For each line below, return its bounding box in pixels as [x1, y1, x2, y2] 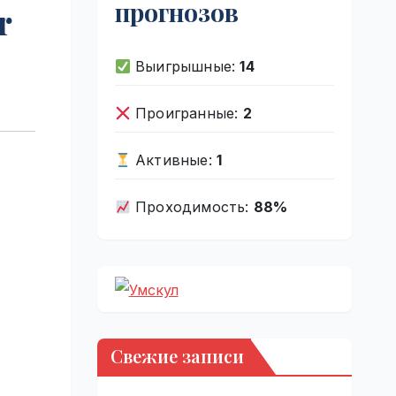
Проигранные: [130, 103, 243, 122]
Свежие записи [110, 343, 244, 368]
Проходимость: [130, 197, 254, 216]
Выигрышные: [130, 57, 240, 75]
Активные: [130, 150, 217, 169]
